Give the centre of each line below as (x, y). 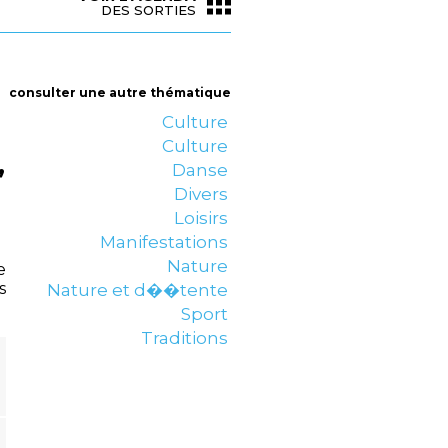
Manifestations (164, 242)
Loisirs (201, 218)
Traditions (184, 338)
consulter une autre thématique (120, 92)
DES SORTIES (148, 10)
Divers (201, 194)
